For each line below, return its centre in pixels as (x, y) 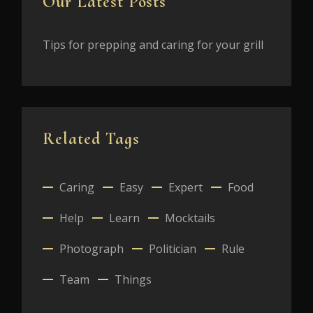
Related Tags (91, 139)
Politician (173, 249)
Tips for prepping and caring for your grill (153, 45)
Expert (185, 188)
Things (133, 280)
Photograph (92, 249)
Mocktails (190, 218)
